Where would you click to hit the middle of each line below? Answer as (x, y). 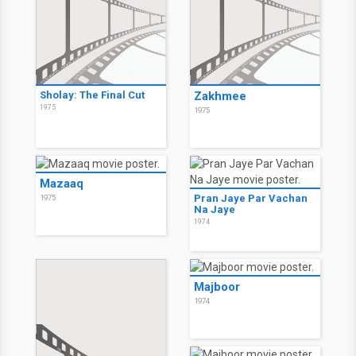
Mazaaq (62, 184)
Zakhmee (220, 96)
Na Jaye (215, 209)
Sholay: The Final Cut (92, 95)
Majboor (217, 287)
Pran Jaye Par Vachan (251, 198)
